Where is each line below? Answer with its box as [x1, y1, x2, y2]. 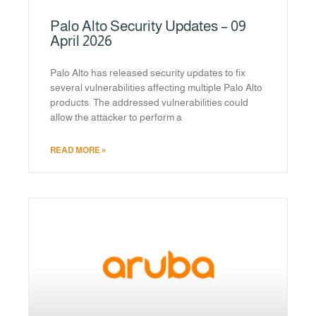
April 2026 [50, 32, 112, 49]
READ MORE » [50, 145, 106, 156]
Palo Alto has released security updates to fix [50, 67, 245, 79]
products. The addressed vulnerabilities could [50, 97, 248, 109]
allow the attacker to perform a [50, 111, 182, 123]
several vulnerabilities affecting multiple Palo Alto [50, 82, 262, 94]
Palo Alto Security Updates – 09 [50, 18, 246, 35]
